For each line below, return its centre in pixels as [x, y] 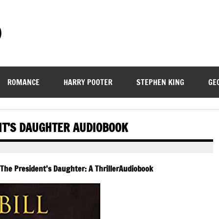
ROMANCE [23, 82]
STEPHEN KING [160, 82]
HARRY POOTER [88, 82]
